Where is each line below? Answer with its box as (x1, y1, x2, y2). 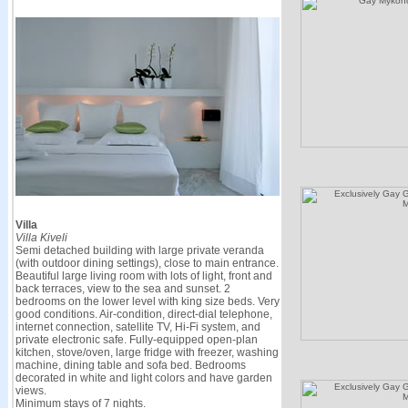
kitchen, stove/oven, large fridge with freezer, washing (15, 346, 279, 359)
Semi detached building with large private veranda (15, 244, 264, 257)
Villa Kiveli (15, 231, 67, 244)
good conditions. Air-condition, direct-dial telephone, (15, 308, 272, 321)
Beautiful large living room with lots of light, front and (15, 270, 272, 282)
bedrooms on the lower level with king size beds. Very (15, 295, 280, 308)
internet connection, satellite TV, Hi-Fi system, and (15, 321, 260, 333)
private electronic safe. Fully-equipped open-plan (15, 333, 258, 346)
